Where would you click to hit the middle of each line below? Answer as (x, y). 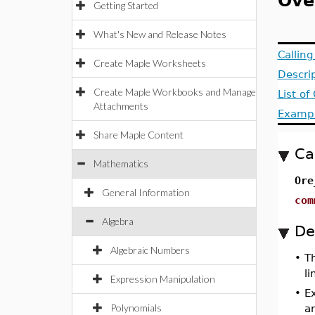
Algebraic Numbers (150, 250)
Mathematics (121, 163)
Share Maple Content (139, 135)
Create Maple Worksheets (150, 63)
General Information (146, 192)
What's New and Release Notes (160, 34)
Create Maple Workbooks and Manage (175, 92)
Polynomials (136, 308)
